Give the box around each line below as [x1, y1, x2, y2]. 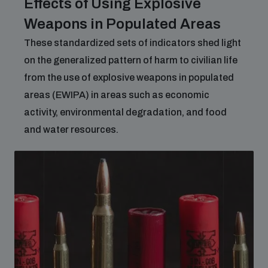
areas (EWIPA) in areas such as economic [24, 90, 209, 100]
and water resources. [24, 124, 118, 135]
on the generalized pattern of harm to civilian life [24, 55, 237, 65]
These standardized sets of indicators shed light [24, 38, 241, 48]
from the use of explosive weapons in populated [24, 72, 234, 83]
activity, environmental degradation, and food [24, 107, 227, 117]
